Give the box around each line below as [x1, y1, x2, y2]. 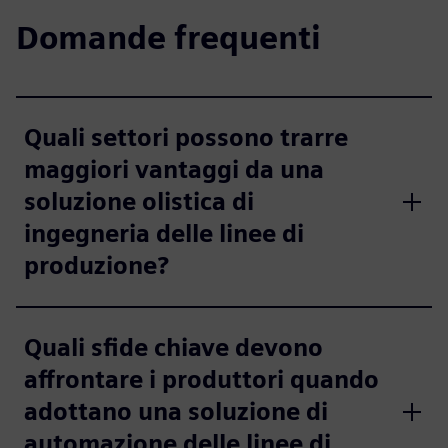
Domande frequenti [16, 18, 321, 57]
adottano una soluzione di [24, 397, 328, 426]
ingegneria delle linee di [24, 219, 304, 248]
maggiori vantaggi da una [24, 155, 324, 184]
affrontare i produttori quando [24, 365, 379, 394]
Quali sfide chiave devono [24, 333, 323, 362]
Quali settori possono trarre [24, 123, 348, 152]
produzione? [24, 251, 169, 280]
